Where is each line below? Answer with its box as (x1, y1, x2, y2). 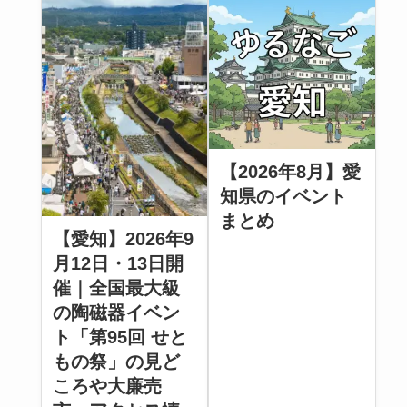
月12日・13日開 (52, 253, 184, 274)
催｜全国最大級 (52, 278, 180, 299)
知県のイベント (220, 185, 348, 206)
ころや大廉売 (52, 376, 162, 397)
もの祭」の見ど (52, 352, 180, 372)
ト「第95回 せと (52, 327, 187, 348)
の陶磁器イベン (52, 303, 180, 323)
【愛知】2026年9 (52, 229, 194, 250)
